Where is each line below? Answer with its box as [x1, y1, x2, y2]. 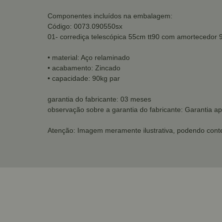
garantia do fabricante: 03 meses [48, 95, 151, 103]
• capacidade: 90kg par [48, 74, 120, 82]
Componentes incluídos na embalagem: [48, 12, 172, 20]
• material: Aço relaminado [48, 54, 130, 61]
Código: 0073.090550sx [48, 22, 122, 30]
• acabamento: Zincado [48, 64, 120, 72]
